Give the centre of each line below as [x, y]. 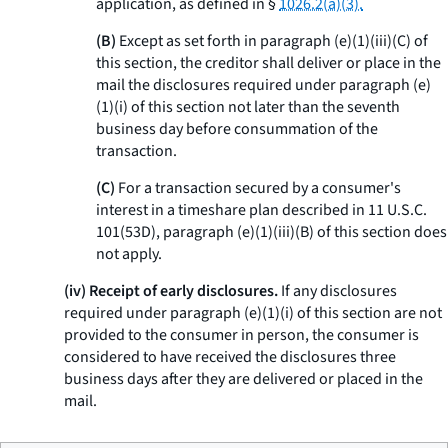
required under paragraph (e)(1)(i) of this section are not [253, 313]
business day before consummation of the [237, 129]
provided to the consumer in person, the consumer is [241, 335]
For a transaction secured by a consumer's [258, 188]
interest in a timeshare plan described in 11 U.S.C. [261, 210]
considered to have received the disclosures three [230, 357]
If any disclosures [337, 291]
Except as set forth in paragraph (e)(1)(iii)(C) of [272, 41]
